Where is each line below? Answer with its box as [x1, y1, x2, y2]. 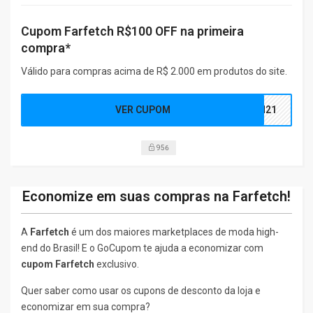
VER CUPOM [115, 103, 171, 115]
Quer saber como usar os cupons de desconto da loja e [21, 284, 261, 296]
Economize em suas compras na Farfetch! [22, 187, 291, 205]
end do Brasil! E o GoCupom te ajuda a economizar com [21, 242, 263, 254]
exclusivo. [94, 258, 139, 270]
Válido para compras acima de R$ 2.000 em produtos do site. [21, 65, 287, 77]
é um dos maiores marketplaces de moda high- [69, 226, 279, 238]
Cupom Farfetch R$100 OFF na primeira [21, 23, 244, 38]
